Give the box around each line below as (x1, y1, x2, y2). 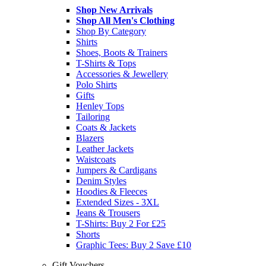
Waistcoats (76, 154, 116, 164)
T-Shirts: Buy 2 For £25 (76, 218, 166, 229)
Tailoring (76, 112, 110, 122)
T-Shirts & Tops (76, 58, 136, 68)
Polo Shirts (76, 80, 117, 90)
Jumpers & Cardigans (76, 165, 157, 175)
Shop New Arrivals (76, 5, 153, 15)
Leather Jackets (76, 144, 134, 154)
